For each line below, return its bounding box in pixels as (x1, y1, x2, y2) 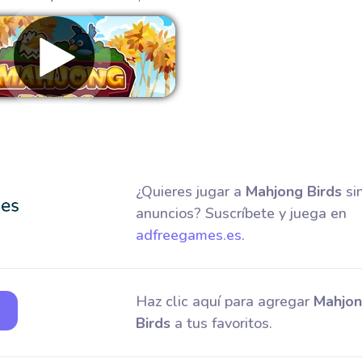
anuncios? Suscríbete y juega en (135, 204, 347, 223)
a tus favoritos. (170, 314, 272, 333)
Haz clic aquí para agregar (135, 292, 314, 311)
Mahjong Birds (245, 182, 342, 201)
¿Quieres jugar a (135, 182, 246, 201)
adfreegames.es (135, 225, 242, 245)
